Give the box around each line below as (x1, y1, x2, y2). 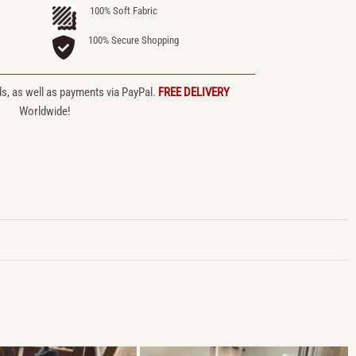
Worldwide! (18, 103, 71, 118)
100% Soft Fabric (90, 5, 158, 17)
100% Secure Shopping (88, 33, 180, 46)
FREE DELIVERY (157, 84, 230, 99)
